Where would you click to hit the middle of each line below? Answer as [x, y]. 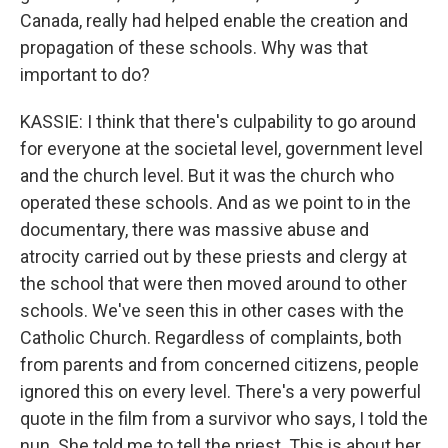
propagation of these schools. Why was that [194, 47]
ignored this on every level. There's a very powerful [220, 391]
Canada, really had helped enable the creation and [214, 20]
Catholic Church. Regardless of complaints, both [211, 337]
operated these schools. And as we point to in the [215, 202]
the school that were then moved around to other [213, 283]
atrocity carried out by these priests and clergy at [213, 256]
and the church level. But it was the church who [207, 175]
